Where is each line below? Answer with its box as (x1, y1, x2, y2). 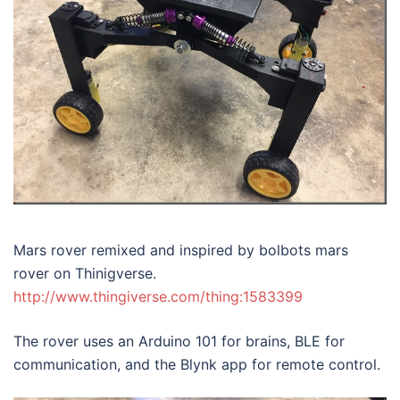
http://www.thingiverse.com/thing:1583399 (13, 287, 303, 306)
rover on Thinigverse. (13, 264, 156, 283)
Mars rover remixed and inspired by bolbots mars (13, 241, 348, 260)
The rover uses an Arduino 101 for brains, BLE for (13, 332, 345, 351)
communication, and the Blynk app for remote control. (13, 355, 380, 374)
